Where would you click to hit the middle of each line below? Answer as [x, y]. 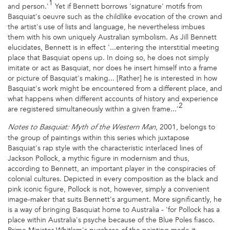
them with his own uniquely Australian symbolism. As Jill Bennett [112, 37]
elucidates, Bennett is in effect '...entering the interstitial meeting [113, 48]
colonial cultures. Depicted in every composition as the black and [113, 179]
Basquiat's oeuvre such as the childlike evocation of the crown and [115, 17]
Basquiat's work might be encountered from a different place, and [115, 89]
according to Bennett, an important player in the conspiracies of [111, 168]
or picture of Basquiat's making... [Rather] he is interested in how [112, 79]
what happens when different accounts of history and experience [113, 99]
